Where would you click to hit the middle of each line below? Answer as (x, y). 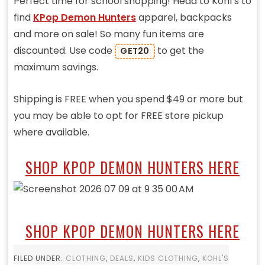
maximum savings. (56, 67)
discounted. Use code (64, 51)
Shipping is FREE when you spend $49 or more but (128, 99)
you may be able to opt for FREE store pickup (118, 116)
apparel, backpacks (184, 18)
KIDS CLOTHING (168, 258)
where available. (51, 132)
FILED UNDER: (39, 258)
